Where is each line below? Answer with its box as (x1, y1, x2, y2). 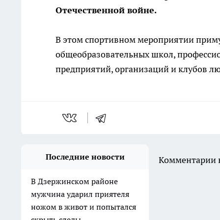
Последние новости (45, 152, 125, 162)
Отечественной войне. (55, 4, 157, 16)
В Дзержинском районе (31, 176, 118, 186)
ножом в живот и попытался (31, 202, 136, 212)
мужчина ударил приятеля (31, 189, 129, 199)
